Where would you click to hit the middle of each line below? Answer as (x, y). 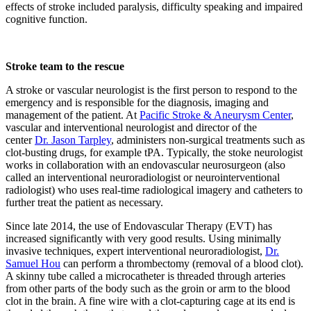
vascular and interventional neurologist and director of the (131, 128)
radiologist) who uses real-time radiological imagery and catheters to (154, 190)
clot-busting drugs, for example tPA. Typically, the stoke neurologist (154, 153)
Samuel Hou (33, 264)
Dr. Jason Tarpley (73, 140)
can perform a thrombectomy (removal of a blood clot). (182, 264)
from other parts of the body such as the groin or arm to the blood (148, 289)
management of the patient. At (73, 115)
